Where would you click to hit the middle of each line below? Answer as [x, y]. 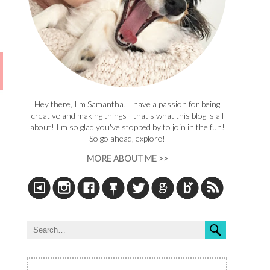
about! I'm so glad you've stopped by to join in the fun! [127, 127]
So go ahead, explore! [127, 139]
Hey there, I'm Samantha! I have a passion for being [127, 104]
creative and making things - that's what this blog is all [127, 116]
